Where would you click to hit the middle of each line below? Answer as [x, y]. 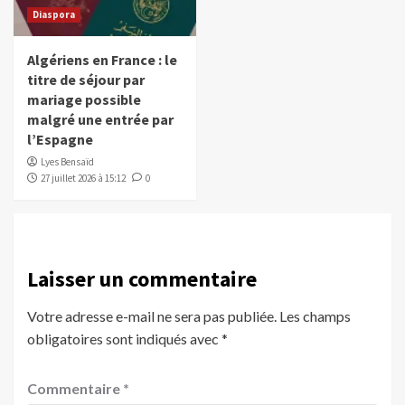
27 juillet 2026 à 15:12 [83, 179]
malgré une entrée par [100, 120]
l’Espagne [60, 140]
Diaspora [54, 15]
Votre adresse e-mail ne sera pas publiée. [152, 316]
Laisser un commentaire [142, 279]
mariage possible [84, 100]
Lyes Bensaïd [67, 162]
